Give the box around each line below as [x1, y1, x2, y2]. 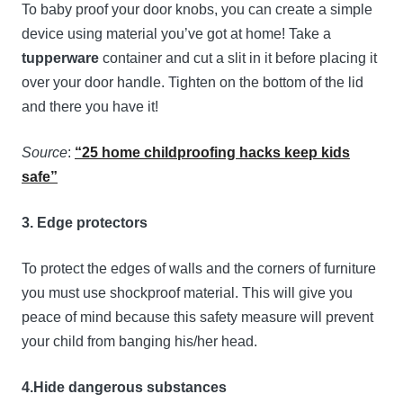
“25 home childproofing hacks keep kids [75, 145, 350, 161]
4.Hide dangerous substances [22, 380, 227, 396]
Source [22, 145, 67, 161]
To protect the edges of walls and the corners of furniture [22, 261, 376, 277]
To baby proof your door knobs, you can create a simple [22, 2, 372, 18]
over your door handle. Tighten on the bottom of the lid [22, 75, 363, 91]
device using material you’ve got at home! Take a [22, 26, 331, 42]
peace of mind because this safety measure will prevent [22, 309, 373, 326]
